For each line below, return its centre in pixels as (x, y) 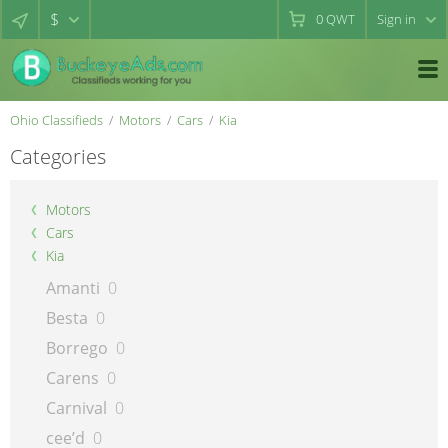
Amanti (73, 288)
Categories (58, 156)
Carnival (76, 408)
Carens (72, 378)
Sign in (396, 19)
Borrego (77, 348)
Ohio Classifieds (56, 120)
